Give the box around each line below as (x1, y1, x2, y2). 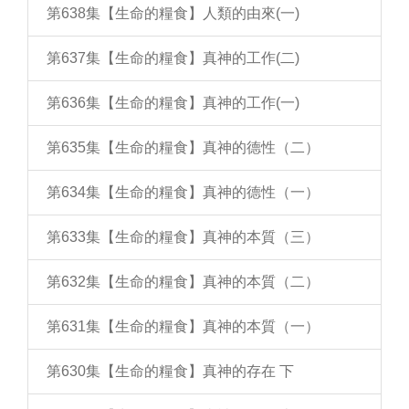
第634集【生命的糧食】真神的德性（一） (47, 184, 320, 200)
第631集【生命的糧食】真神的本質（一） (47, 319, 320, 334)
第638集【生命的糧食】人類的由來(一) (47, 5, 299, 21)
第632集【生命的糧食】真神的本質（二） (47, 274, 320, 289)
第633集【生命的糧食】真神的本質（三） (47, 229, 320, 245)
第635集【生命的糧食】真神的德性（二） (47, 140, 320, 155)
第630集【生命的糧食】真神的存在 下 (47, 363, 294, 379)
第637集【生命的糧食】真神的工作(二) (47, 50, 299, 66)
